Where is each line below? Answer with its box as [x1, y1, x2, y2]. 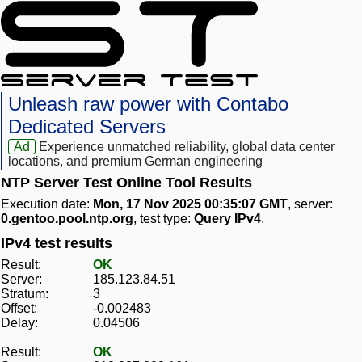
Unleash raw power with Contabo [8, 93, 288, 116]
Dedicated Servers [8, 116, 166, 138]
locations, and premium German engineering [8, 154, 263, 169]
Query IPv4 [194, 212, 261, 226]
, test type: [133, 212, 194, 226]
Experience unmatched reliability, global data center [39, 140, 335, 154]
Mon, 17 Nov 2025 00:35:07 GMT [93, 197, 288, 212]
